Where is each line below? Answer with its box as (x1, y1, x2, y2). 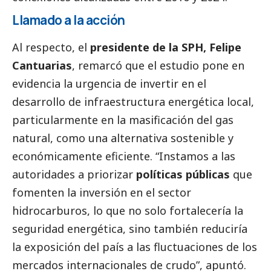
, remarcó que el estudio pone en (72, 58, 244, 73)
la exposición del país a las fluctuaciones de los (12, 240, 257, 255)
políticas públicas (136, 167, 230, 182)
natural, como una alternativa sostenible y (12, 131, 233, 146)
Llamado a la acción (12, 11, 125, 29)
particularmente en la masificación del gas (12, 113, 233, 128)
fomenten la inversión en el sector (12, 185, 191, 200)
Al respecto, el (12, 40, 90, 55)
